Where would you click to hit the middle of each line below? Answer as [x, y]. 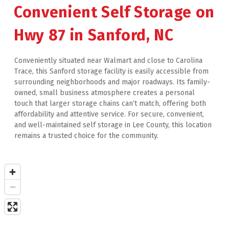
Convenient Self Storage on [114, 12]
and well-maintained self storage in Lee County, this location [113, 125]
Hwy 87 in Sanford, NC [94, 35]
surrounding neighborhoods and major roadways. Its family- [112, 82]
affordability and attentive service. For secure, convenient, [109, 114]
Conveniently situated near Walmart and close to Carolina [108, 61]
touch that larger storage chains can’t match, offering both [110, 104]
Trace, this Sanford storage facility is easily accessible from [111, 71]
